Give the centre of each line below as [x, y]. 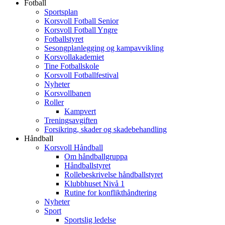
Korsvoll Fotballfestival [81, 75]
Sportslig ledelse [90, 220]
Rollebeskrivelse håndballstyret [114, 175]
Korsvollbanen [68, 93]
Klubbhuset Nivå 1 [94, 184]
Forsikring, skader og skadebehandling [105, 129]
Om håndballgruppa [96, 156]
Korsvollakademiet [74, 57]
